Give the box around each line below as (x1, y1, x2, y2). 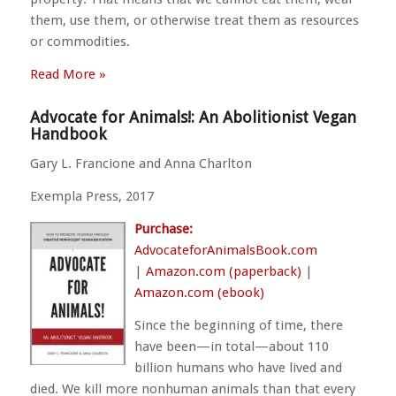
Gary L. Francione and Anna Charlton (29, 156, 252, 172)
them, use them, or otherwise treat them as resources (29, 11, 359, 28)
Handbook (29, 124, 106, 143)
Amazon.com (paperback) (145, 263, 301, 279)
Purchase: (133, 220, 193, 237)
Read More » (29, 65, 106, 82)
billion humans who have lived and (133, 359, 342, 376)
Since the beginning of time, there (133, 316, 343, 333)
